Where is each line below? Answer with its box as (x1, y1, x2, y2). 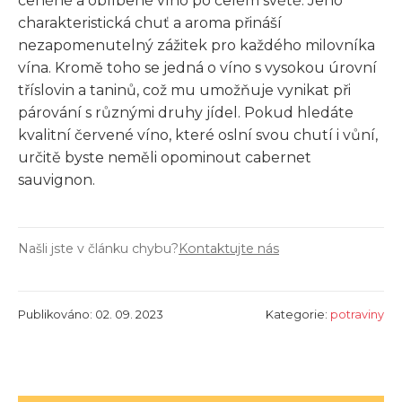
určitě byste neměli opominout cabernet (18, 148, 311, 166)
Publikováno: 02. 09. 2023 (18, 307, 163, 321)
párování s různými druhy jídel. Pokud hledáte (18, 103, 354, 121)
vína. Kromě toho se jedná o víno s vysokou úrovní (18, 58, 377, 76)
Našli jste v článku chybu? (18, 240, 179, 257)
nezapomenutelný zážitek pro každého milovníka (18, 36, 375, 54)
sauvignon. (18, 170, 95, 188)
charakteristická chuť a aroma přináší (18, 13, 282, 31)
